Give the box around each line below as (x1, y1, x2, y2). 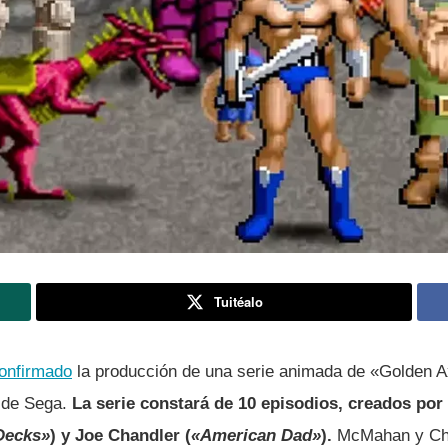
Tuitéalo (213, 292, 263, 312)
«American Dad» (191, 426, 321, 446)
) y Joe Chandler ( (50, 426, 191, 446)
